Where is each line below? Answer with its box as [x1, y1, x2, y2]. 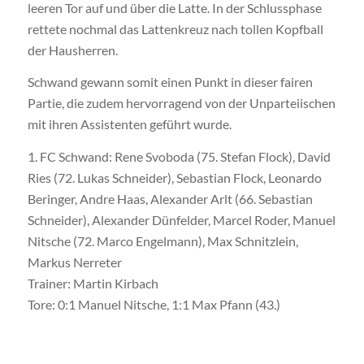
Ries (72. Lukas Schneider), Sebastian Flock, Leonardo [27, 169, 322, 185]
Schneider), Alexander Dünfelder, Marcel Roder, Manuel [27, 211, 336, 227]
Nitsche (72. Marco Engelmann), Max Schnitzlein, [27, 232, 298, 249]
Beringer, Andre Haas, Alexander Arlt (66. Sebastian [27, 190, 313, 206]
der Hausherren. [27, 41, 118, 58]
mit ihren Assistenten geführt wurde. [27, 116, 232, 132]
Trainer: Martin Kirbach [27, 275, 158, 291]
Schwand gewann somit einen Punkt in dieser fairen [27, 74, 313, 90]
